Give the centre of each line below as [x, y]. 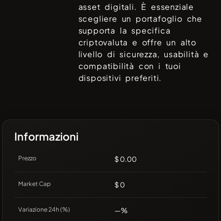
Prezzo [27, 158]
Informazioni [46, 136]
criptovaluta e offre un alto [137, 42]
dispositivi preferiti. [120, 77]
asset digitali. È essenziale [136, 6]
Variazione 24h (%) [44, 209]
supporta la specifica [124, 30]
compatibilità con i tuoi [129, 66]
